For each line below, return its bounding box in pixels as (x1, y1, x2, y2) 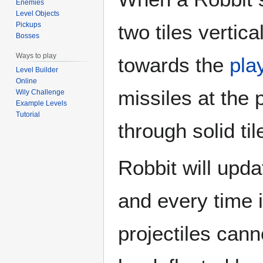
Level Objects (16, 9, 60, 18)
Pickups (16, 20, 42, 29)
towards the (118, 53, 230, 76)
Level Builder (16, 65, 59, 74)
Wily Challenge (16, 87, 65, 96)
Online (16, 76, 38, 85)
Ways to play (16, 51, 57, 60)
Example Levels (16, 99, 68, 107)
